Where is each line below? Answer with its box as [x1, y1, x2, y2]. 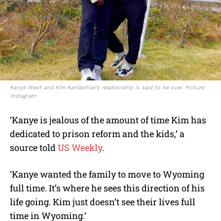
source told [10, 141, 58, 153]
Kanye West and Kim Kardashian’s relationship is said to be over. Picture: [10, 84, 205, 91]
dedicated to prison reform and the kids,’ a [10, 127, 184, 140]
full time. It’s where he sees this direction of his [10, 182, 205, 194]
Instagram [10, 92, 36, 99]
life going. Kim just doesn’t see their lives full [10, 195, 195, 208]
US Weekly [58, 141, 102, 153]
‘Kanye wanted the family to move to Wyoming [10, 168, 204, 180]
